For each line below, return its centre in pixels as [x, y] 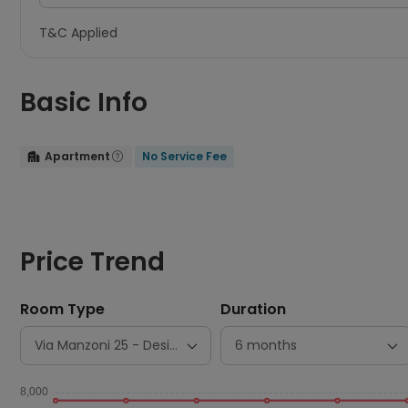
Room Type [62, 309]
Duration [253, 309]
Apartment [77, 156]
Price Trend [92, 262]
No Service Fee [184, 156]
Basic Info [84, 102]
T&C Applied [78, 33]
